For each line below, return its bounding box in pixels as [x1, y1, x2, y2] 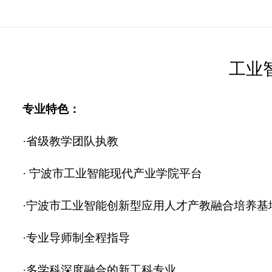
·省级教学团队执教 [22, 135, 119, 148]
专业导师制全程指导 [26, 231, 131, 244]
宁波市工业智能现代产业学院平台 [26, 167, 203, 180]
